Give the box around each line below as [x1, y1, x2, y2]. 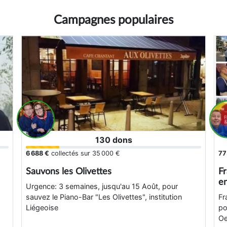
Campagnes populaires [54, 14, 173, 26]
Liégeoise [26, 203, 58, 212]
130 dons [95, 134, 132, 145]
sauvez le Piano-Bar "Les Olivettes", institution [26, 192, 182, 201]
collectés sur [49, 149, 92, 157]
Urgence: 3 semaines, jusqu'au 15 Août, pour [26, 181, 178, 191]
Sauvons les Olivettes [26, 167, 111, 176]
